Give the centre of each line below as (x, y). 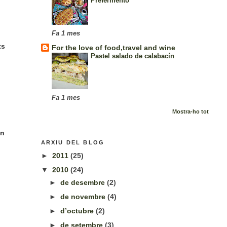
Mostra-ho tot (190, 112)
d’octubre (78, 211)
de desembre (84, 182)
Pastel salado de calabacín (132, 56)
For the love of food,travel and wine (113, 47)
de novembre (84, 196)
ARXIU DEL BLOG (73, 143)
